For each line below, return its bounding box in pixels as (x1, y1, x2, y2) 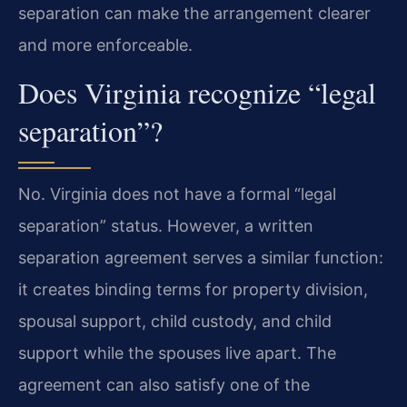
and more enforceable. (18, 35, 193, 55)
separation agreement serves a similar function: (18, 248, 383, 268)
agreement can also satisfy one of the (18, 375, 310, 395)
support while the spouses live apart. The (18, 343, 336, 363)
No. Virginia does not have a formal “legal (18, 184, 336, 204)
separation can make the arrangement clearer (18, 4, 371, 23)
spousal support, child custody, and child (18, 312, 332, 332)
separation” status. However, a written (18, 216, 313, 236)
